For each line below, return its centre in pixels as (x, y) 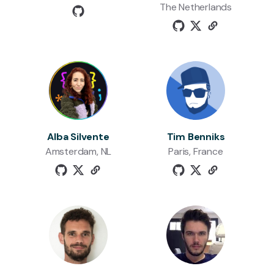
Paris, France (196, 151)
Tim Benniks (196, 137)
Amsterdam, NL (78, 151)
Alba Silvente (78, 137)
